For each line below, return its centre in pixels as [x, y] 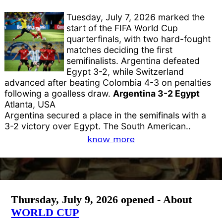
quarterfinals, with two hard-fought [139, 39]
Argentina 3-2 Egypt [157, 93]
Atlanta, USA [30, 104]
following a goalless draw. [59, 93]
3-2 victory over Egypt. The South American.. [98, 126]
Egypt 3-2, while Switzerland [125, 71]
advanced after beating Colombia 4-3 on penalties [108, 82]
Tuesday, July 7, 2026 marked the [136, 17]
